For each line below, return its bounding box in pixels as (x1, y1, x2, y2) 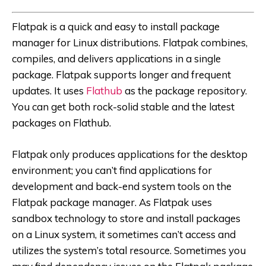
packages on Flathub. (12, 116, 111, 129)
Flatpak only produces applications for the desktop (12, 147, 248, 160)
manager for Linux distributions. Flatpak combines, (12, 36, 248, 49)
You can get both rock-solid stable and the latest (12, 100, 235, 113)
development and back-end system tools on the (12, 179, 232, 192)
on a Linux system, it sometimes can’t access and (12, 227, 236, 240)
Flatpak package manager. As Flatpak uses (12, 195, 212, 208)
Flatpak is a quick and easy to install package (12, 20, 220, 33)
